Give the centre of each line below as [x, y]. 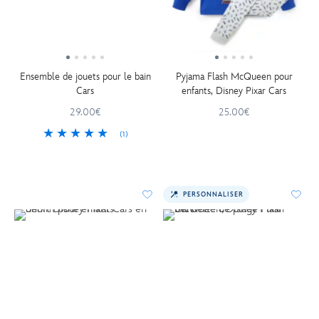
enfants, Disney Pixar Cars [234, 91]
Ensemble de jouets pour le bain [85, 77]
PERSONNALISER [213, 194]
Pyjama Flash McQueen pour [234, 77]
